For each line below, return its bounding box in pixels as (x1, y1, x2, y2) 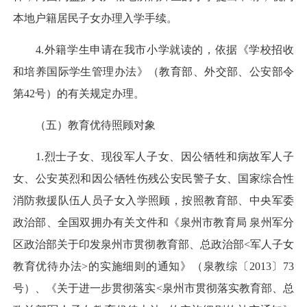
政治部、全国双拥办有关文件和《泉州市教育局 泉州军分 (13, 217, 294, 229)
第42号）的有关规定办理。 (13, 87, 145, 99)
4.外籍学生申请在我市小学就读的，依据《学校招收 (13, 43, 294, 56)
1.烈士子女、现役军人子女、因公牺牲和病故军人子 (13, 151, 294, 163)
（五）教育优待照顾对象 (13, 119, 156, 132)
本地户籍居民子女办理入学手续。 (13, 12, 177, 24)
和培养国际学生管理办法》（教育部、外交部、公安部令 (13, 65, 294, 77)
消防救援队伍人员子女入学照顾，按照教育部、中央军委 (13, 195, 294, 207)
